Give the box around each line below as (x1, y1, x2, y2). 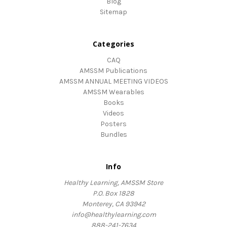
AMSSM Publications (80, 66, 147, 75)
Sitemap (100, 7, 127, 16)
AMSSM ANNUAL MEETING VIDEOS (59, 77, 168, 86)
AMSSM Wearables (83, 87, 144, 96)
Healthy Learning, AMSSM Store (64, 178, 163, 187)
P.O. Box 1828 (93, 188, 134, 198)
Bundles (100, 130, 127, 139)
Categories (92, 39, 135, 49)
